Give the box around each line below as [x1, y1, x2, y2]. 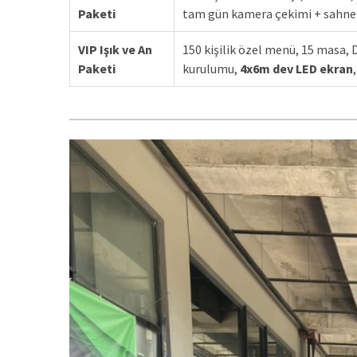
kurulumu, [182, 61, 240, 77]
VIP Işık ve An [78, 41, 152, 58]
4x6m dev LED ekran [240, 61, 353, 77]
